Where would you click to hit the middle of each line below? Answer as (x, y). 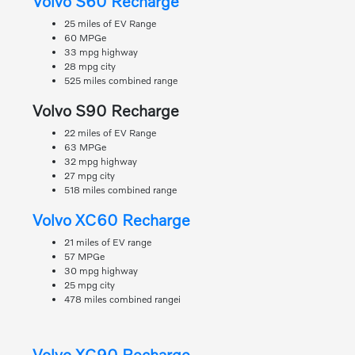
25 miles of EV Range (110, 24)
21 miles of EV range (107, 242)
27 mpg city (89, 176)
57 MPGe (84, 257)
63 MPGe (85, 147)
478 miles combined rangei (122, 300)
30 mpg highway (101, 271)
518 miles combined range (120, 190)
